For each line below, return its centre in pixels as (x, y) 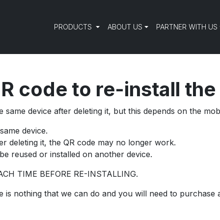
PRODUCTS (74, 27)
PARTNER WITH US (187, 27)
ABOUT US (125, 27)
